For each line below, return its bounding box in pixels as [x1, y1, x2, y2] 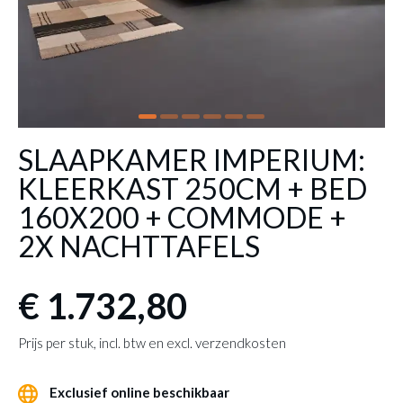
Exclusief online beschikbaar [47, 384, 229, 400]
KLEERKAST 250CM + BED [18, 171, 367, 206]
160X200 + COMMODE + [18, 200, 346, 235]
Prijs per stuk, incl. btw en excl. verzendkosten [18, 335, 286, 351]
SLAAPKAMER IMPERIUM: [18, 142, 365, 177]
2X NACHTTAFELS [18, 228, 260, 264]
